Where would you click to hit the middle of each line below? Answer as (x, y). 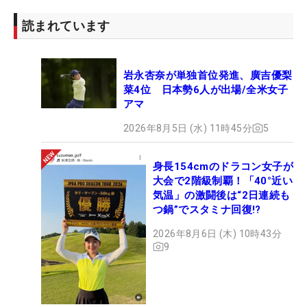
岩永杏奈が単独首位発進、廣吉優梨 (208, 75)
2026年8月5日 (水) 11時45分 (188, 128)
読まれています (66, 25)
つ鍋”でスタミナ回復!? (207, 209)
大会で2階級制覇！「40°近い (223, 181)
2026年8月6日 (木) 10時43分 (217, 233)
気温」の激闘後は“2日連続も (222, 195)
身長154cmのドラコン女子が (223, 166)
